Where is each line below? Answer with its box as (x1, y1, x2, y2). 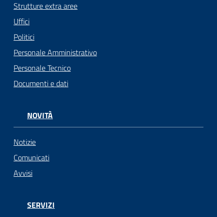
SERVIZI (27, 199, 55, 211)
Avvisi (14, 167, 32, 179)
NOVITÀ (27, 109, 53, 121)
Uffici (14, 15, 30, 27)
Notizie (14, 136, 36, 148)
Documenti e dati (14, 77, 68, 89)
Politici (14, 31, 34, 43)
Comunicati (14, 152, 49, 164)
